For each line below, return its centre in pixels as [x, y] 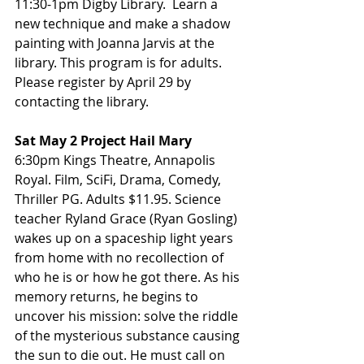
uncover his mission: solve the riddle [128, 316]
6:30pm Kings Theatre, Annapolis [117, 160]
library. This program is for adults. [120, 63]
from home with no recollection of [121, 258]
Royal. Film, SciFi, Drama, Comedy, [119, 180]
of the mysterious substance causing [129, 336]
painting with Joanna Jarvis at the [116, 43]
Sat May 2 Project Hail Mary [103, 141]
